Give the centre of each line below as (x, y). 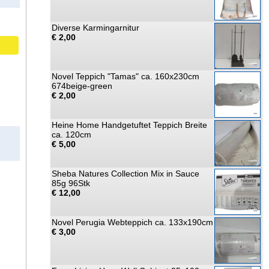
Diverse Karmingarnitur (95, 28)
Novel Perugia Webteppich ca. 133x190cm (132, 222)
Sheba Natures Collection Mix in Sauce (125, 174)
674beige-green (82, 86)
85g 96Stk (71, 183)
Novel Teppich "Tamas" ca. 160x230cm (125, 76)
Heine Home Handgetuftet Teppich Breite (129, 125)
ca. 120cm (71, 134)
